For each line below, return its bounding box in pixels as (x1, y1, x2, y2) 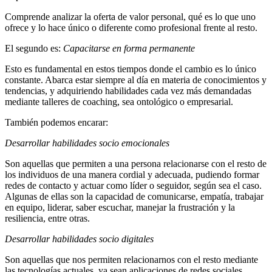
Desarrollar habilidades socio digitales (5, 233, 154, 244)
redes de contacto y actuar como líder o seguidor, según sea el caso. (5, 180, 262, 191)
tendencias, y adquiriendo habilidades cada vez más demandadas (5, 85, 251, 96)
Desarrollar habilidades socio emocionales (5, 137, 169, 148)
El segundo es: (5, 42, 63, 53)
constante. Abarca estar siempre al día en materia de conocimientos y (5, 74, 267, 85)
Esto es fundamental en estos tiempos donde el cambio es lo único (5, 63, 256, 74)
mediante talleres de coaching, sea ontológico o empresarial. (5, 96, 233, 107)
